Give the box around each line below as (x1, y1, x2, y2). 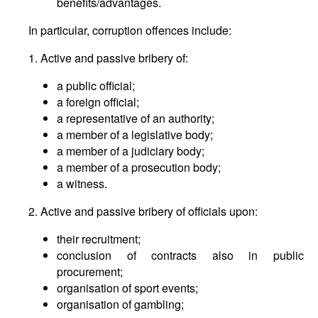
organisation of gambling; (57, 296, 184, 312)
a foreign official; (57, 94, 139, 110)
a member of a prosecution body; (57, 159, 221, 175)
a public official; (57, 77, 135, 94)
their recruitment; (57, 231, 141, 247)
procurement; (57, 263, 123, 280)
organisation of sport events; (57, 280, 198, 296)
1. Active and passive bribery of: (28, 50, 188, 66)
